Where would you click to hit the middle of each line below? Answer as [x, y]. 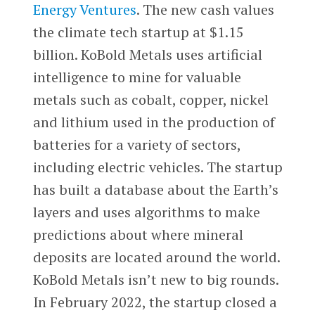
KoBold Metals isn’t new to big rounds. [155, 279]
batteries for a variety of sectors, [136, 144]
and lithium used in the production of [154, 122]
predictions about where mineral [138, 234]
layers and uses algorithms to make [146, 212]
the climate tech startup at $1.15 [138, 32]
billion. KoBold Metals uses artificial [147, 54]
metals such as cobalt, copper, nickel [150, 99]
